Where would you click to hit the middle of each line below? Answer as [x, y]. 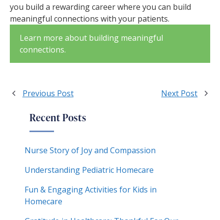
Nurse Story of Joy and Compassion [90, 150]
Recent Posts [58, 117]
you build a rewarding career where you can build [100, 7]
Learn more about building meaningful [91, 38]
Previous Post [48, 93]
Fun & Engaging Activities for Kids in [91, 189]
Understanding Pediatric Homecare [89, 170]
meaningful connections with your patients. [92, 18]
